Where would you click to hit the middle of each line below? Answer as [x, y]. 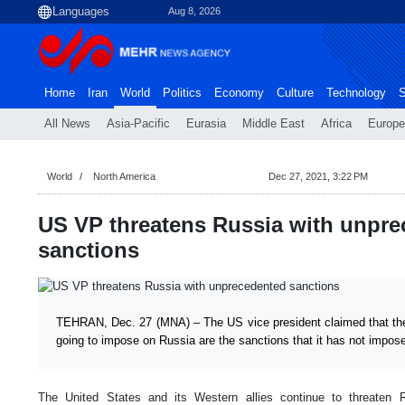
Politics [182, 93]
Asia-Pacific [138, 124]
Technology [356, 93]
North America [124, 176]
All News [67, 124]
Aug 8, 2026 [194, 11]
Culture [295, 93]
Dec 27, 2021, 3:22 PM [318, 176]
